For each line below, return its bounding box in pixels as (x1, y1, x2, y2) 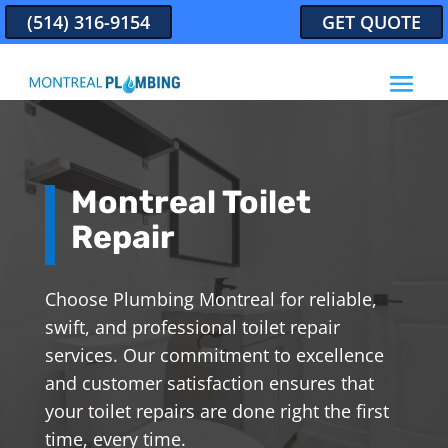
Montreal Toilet (70, 182, 311, 221)
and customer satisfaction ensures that (44, 370, 374, 395)
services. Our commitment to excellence (44, 342, 384, 367)
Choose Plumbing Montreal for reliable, (44, 286, 377, 311)
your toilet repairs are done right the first (44, 398, 389, 423)
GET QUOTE (322, 10, 421, 34)
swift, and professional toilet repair (44, 314, 340, 339)
